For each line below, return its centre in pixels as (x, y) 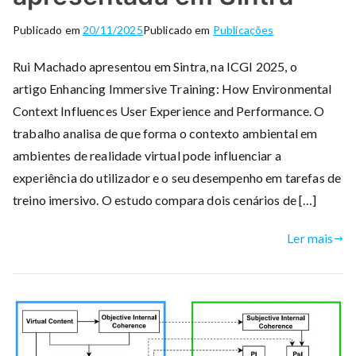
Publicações (243, 30)
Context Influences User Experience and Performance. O (169, 111)
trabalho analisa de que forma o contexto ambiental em (165, 133)
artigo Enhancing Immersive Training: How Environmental (172, 89)
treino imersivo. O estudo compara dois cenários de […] (165, 200)
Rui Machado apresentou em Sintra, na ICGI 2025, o (155, 67)
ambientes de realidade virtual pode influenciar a (147, 156)
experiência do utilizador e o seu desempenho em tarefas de (177, 178)
